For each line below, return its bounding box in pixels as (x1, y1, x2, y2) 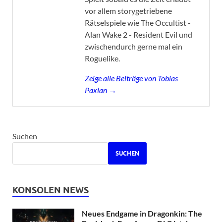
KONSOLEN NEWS (12, 185, 89, 196)
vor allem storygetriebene (85, 6, 172, 16)
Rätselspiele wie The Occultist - (85, 18, 191, 28)
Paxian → (85, 85, 116, 95)
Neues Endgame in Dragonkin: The (82, 209, 202, 219)
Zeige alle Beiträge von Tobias (85, 73, 178, 83)
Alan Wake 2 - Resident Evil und (85, 30, 192, 40)
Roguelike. (85, 54, 120, 63)
